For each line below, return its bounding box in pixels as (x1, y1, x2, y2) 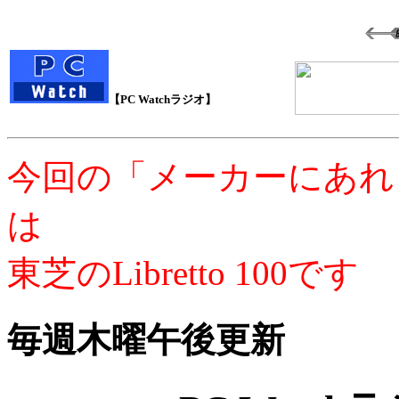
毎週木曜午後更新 (7, 321, 285, 360)
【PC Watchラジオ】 (109, 93, 216, 106)
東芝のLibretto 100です (7, 254, 359, 292)
